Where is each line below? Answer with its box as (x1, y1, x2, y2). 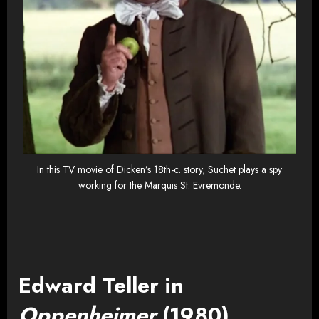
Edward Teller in (19, 270, 183, 301)
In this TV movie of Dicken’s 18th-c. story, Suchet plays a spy (37, 162, 282, 177)
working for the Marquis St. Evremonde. (78, 177, 241, 192)
